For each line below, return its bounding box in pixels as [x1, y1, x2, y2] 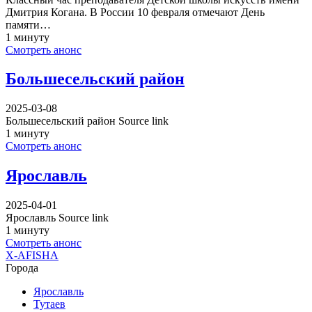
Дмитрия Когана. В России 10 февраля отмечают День [6, 6, 265, 18]
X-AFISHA [6, 249, 58, 262]
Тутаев [33, 298, 65, 311]
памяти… [6, 18, 51, 31]
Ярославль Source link [6, 212, 109, 224]
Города [6, 262, 38, 274]
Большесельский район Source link [6, 115, 169, 127]
